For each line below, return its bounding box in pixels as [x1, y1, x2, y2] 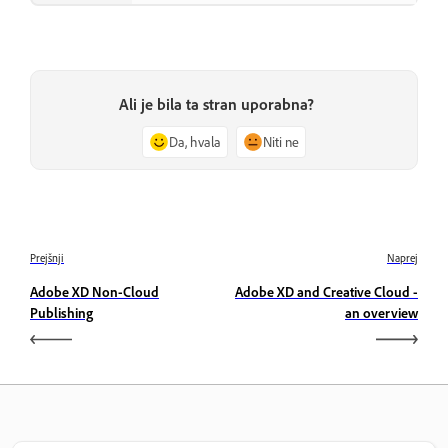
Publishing [30, 303, 93, 321]
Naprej [387, 250, 418, 265]
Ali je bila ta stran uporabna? [118, 93, 314, 114]
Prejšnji [30, 250, 64, 265]
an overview [345, 303, 418, 321]
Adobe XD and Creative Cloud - [235, 282, 418, 300]
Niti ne [263, 132, 299, 150]
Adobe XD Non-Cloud [30, 282, 159, 300]
